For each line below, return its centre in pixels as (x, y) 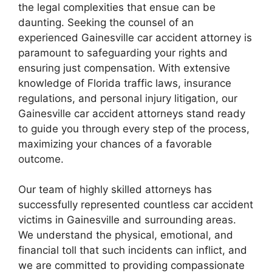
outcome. (41, 159)
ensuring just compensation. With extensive (124, 68)
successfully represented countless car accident (136, 205)
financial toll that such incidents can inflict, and (133, 250)
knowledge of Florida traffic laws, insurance (125, 83)
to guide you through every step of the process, (134, 128)
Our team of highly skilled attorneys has (115, 189)
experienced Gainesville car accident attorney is (135, 37)
